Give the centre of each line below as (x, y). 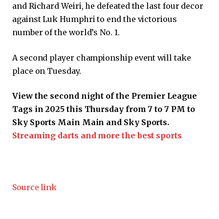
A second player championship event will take (102, 57)
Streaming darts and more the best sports (97, 136)
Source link (35, 187)
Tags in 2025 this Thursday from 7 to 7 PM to (104, 109)
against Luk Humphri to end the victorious (95, 19)
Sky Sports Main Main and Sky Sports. (91, 122)
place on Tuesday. (47, 71)
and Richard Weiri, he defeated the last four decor (108, 6)
